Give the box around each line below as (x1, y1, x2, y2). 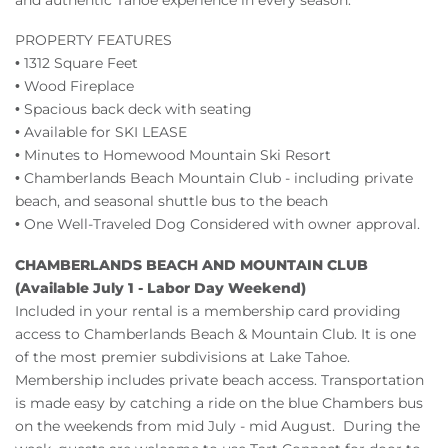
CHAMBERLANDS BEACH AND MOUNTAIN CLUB (15, 255, 368, 274)
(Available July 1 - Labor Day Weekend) (15, 278, 306, 297)
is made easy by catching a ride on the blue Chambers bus (15, 393, 423, 412)
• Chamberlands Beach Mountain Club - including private (15, 169, 413, 188)
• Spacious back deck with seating (15, 100, 256, 119)
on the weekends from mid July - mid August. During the (15, 416, 420, 435)
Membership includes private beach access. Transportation (15, 370, 424, 389)
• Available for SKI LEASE (15, 123, 191, 142)
